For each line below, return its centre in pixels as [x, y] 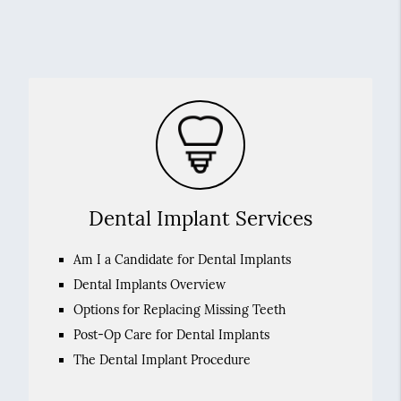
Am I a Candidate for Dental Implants [182, 260]
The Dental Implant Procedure [162, 360]
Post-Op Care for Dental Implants [171, 335]
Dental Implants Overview [149, 285]
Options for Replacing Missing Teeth [179, 310]
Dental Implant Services [200, 218]
